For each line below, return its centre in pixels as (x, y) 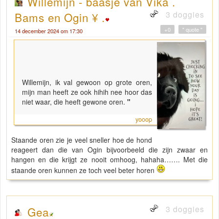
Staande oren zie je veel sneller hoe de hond (82, 140)
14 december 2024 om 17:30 (49, 31)
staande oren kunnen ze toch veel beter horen (84, 170)
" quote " (192, 29)
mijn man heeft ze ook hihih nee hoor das (87, 92)
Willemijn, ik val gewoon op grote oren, (87, 82)
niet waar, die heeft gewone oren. (74, 101)
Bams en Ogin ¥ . (60, 17)
